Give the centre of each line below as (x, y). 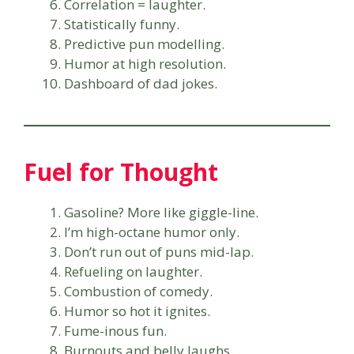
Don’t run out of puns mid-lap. (159, 251)
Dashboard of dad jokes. (141, 83)
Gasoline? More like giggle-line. (161, 212)
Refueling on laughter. (133, 271)
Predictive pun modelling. (144, 43)
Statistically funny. (122, 24)
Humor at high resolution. (145, 63)
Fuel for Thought (121, 171)
